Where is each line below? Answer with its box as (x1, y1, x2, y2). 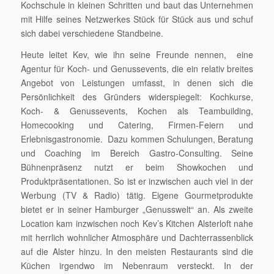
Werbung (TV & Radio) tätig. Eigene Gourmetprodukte (20, 188, 254, 201)
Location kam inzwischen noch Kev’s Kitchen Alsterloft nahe (20, 217, 254, 229)
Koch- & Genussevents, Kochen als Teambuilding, (20, 104, 254, 117)
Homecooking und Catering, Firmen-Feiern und (20, 118, 254, 131)
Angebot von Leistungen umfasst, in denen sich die (20, 76, 254, 89)
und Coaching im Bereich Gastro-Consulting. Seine (20, 146, 254, 159)
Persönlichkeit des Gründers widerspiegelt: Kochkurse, (20, 90, 254, 103)
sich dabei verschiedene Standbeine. (20, 26, 163, 39)
